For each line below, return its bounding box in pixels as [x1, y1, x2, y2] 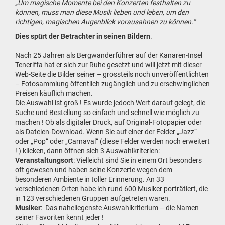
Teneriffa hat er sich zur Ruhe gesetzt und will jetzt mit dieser [15, 61, 202, 69]
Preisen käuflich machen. [15, 89, 93, 97]
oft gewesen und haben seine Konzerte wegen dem [15, 166, 172, 174]
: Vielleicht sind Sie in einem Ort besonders [73, 156, 202, 164]
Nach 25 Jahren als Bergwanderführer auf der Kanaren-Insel [15, 51, 202, 59]
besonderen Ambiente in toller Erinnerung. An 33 [15, 175, 164, 183]
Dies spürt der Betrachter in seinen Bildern [15, 32, 150, 40]
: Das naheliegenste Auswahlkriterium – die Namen [41, 204, 199, 212]
